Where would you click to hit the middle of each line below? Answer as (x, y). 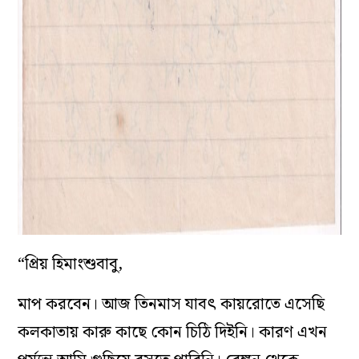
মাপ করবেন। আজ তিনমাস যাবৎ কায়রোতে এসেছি (171, 305)
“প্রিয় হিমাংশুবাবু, (71, 265)
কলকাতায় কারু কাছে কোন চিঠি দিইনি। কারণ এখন (173, 333)
